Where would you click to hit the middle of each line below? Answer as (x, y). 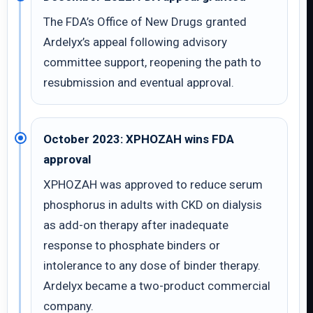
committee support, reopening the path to (152, 62)
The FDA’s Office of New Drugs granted (145, 22)
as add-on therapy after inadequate (136, 225)
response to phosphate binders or (132, 245)
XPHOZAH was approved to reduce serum (153, 184)
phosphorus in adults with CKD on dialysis (153, 205)
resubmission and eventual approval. (139, 82)
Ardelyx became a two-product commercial (157, 286)
